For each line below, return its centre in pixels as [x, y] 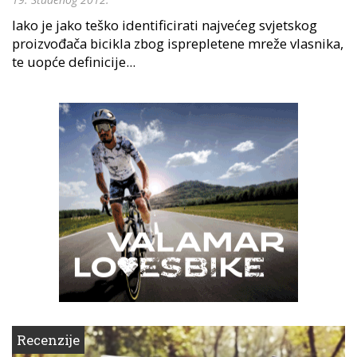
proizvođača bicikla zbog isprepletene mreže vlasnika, [178, 43]
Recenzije [48, 339]
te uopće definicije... [74, 61]
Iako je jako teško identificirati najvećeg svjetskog [165, 25]
